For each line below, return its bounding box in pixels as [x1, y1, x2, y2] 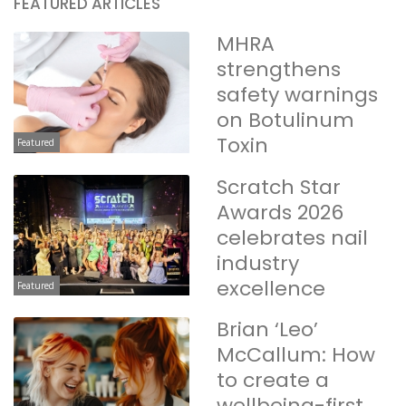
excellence [217, 274, 325, 303]
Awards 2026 [217, 198, 343, 227]
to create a [217, 366, 329, 395]
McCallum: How [217, 341, 375, 370]
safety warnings [217, 81, 378, 110]
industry [217, 248, 299, 277]
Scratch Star [217, 172, 341, 201]
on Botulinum [217, 106, 354, 135]
